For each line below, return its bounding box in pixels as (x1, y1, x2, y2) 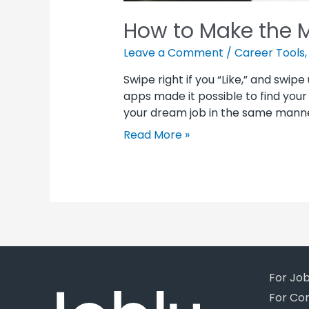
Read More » (123, 126, 190, 143)
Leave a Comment (123, 44, 223, 61)
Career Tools (234, 44, 305, 61)
